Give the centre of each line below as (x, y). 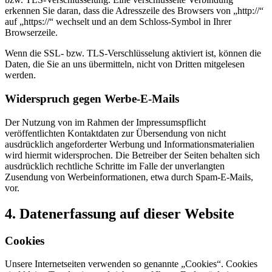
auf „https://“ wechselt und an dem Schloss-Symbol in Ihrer (118, 22)
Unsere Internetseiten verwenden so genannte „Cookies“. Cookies (131, 264)
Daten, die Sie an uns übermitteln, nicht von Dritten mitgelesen (125, 64)
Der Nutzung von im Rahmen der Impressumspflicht (105, 122)
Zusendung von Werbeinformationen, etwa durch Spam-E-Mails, (129, 177)
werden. (20, 75)
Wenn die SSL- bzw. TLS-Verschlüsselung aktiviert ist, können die (133, 53)
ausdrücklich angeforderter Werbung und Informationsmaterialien (130, 144)
